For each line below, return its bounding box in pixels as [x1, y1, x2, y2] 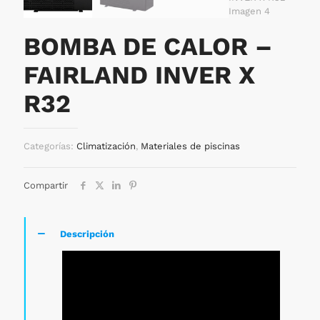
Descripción [60, 229, 114, 239]
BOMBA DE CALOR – [24, 31, 272, 61]
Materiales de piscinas [141, 141, 240, 151]
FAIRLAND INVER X [24, 60, 255, 90]
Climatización [76, 141, 136, 151]
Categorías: [24, 141, 76, 151]
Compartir [24, 180, 68, 191]
